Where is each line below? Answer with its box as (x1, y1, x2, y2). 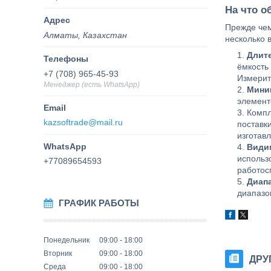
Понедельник (44, 235, 90, 244)
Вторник (44, 249, 72, 258)
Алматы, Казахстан (44, 30, 127, 40)
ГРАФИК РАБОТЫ (59, 197, 139, 208)
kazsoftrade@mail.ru (44, 117, 123, 127)
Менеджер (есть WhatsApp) (44, 80, 140, 89)
